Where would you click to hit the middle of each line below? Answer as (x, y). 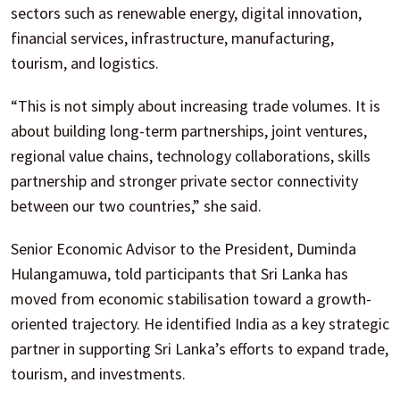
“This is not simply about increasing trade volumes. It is (196, 105)
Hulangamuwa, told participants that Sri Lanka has (179, 273)
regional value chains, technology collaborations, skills (191, 155)
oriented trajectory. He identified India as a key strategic (200, 323)
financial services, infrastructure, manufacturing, (172, 37)
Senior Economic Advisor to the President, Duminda (183, 248)
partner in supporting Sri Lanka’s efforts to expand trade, (200, 348)
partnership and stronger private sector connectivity (184, 180)
